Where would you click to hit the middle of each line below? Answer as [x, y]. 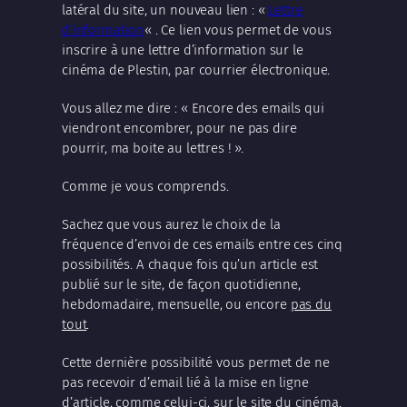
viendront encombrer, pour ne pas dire [179, 128]
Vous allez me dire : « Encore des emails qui [193, 108]
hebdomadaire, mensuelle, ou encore [176, 304]
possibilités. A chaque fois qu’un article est [190, 264]
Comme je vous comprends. [145, 186]
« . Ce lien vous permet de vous [238, 30]
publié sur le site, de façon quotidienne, [181, 284]
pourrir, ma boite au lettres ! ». [153, 148]
